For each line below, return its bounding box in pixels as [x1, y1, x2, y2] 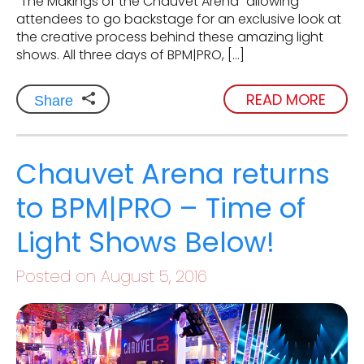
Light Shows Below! [16, 223, 275, 262]
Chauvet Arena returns [16, 154, 330, 194]
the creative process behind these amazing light [16, 28, 323, 47]
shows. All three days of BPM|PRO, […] [16, 45, 245, 65]
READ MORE [245, 89, 326, 110]
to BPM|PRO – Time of [16, 188, 305, 228]
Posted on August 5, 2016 [16, 265, 207, 288]
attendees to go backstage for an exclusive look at [16, 10, 341, 29]
